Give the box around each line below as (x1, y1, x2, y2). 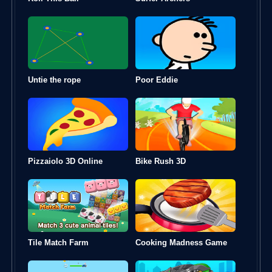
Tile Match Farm (28, 237, 89, 247)
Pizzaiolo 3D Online (28, 156, 103, 166)
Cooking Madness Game (135, 237, 227, 247)
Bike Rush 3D (135, 156, 186, 166)
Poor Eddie (135, 75, 178, 84)
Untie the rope (28, 75, 81, 84)
